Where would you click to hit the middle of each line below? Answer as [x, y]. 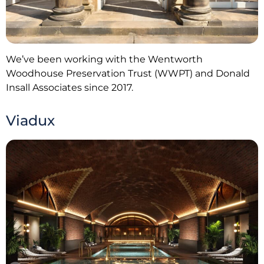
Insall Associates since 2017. [70, 87]
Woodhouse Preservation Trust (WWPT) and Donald [128, 73]
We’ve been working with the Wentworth [104, 59]
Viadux [30, 121]
